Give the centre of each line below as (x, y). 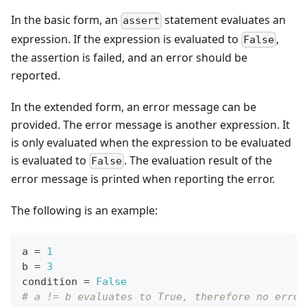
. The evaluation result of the (198, 160)
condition (53, 282)
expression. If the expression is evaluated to (126, 39)
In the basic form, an (66, 20)
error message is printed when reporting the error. (143, 179)
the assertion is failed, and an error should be (129, 57)
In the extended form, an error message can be (134, 107)
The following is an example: (84, 211)
